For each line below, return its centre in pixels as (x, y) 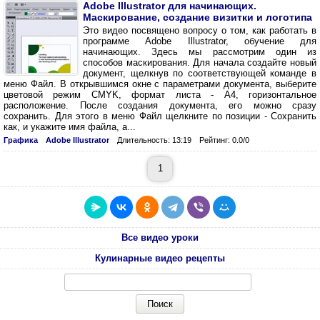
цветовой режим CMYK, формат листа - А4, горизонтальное (160, 95)
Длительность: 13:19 (154, 140)
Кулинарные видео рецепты (160, 258)
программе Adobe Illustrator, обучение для (200, 41)
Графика (21, 140)
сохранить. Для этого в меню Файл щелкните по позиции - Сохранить (160, 116)
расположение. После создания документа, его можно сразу (160, 105)
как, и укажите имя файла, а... (70, 127)
